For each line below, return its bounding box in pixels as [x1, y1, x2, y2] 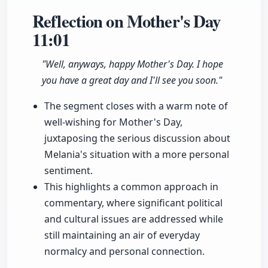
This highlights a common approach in [44, 180, 218, 194]
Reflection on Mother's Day [32, 8, 221, 34]
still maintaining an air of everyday [44, 229, 200, 242]
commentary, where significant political [44, 196, 223, 210]
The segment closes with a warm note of [44, 99, 228, 113]
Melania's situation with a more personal [44, 148, 229, 162]
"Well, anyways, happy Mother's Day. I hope [42, 57, 223, 71]
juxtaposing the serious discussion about [44, 132, 230, 145]
